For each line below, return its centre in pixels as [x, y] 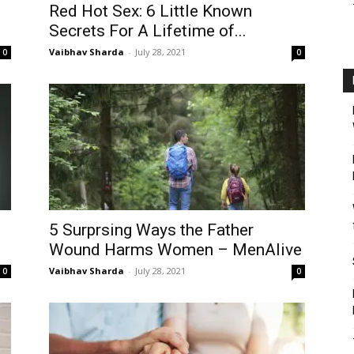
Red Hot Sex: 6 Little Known [151, 11]
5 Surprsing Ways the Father [151, 230]
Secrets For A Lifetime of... [148, 31]
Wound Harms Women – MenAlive [175, 250]
